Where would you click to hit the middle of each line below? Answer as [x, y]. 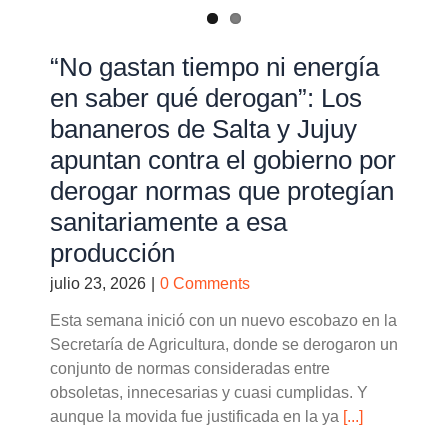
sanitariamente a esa [168, 222]
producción [112, 253]
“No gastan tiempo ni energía [214, 67]
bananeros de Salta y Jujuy [203, 129]
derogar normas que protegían [222, 191]
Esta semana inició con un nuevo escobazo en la [223, 321]
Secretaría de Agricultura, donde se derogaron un [224, 345]
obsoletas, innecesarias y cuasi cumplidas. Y [209, 393]
